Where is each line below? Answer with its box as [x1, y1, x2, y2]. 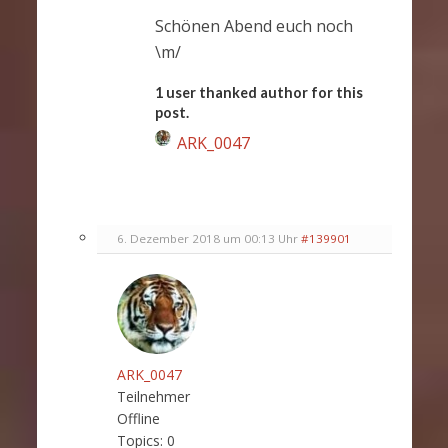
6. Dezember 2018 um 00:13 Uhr [116, 231, 298, 247]
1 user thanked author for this [154, 83, 363, 101]
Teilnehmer [116, 387, 190, 407]
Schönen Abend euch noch [154, 15, 353, 37]
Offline [116, 409, 160, 429]
